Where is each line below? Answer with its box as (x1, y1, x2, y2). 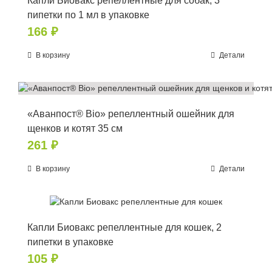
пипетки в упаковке (27, 236, 114, 247)
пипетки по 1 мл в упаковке (27, 9, 149, 20)
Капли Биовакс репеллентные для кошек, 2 (27, 222, 222, 233)
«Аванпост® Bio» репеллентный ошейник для (27, 108, 234, 119)
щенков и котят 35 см (27, 123, 123, 134)
